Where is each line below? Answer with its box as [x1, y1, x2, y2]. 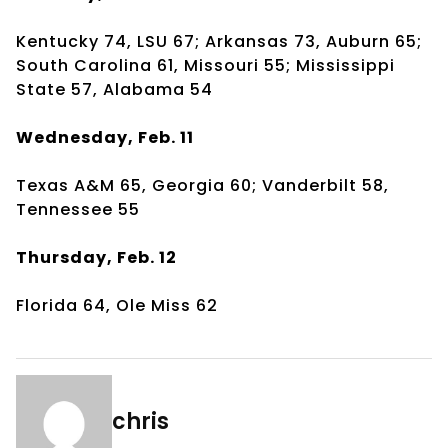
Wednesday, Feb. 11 [16, 125, 194, 149]
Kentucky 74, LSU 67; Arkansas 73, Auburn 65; [16, 29, 422, 53]
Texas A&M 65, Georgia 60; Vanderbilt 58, [16, 173, 389, 197]
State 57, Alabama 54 [16, 77, 213, 101]
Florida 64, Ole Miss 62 [16, 293, 218, 317]
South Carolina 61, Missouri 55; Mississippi [16, 53, 395, 77]
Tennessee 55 [16, 197, 140, 221]
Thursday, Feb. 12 [16, 245, 177, 269]
